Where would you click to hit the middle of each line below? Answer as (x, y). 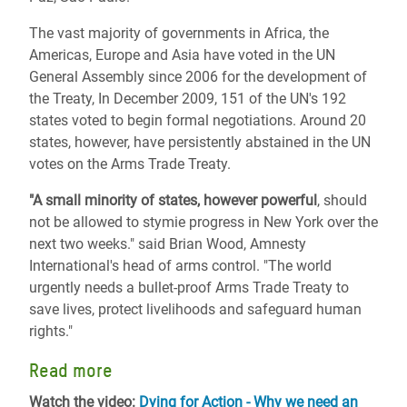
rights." (51, 331)
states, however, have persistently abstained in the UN (200, 142)
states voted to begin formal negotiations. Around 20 (198, 120)
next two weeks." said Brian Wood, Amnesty (168, 244)
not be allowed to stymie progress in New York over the (203, 222)
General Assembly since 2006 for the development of (198, 77)
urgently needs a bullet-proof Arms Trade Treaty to (189, 288)
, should (342, 200)
